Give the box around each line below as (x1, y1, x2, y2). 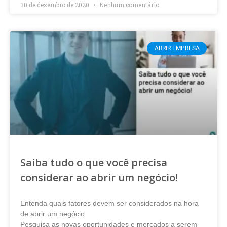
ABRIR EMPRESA (154, 45, 200, 52)
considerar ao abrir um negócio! (20, 171, 178, 184)
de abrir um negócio (20, 210, 85, 218)
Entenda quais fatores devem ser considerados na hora (20, 199, 199, 207)
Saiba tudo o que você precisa (20, 156, 167, 169)
